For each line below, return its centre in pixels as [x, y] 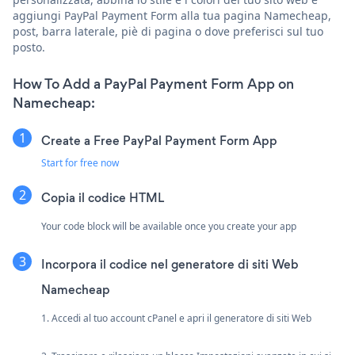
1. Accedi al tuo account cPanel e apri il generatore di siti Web [176, 318]
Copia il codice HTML [103, 197]
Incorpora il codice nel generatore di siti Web [170, 264]
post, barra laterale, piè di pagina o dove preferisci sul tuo [168, 31]
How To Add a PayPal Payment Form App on [153, 84]
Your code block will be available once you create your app [169, 226]
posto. [29, 47]
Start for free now [80, 162]
